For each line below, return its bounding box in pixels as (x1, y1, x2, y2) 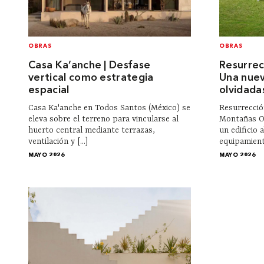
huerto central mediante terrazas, (28, 125, 155, 135)
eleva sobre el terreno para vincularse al (28, 114, 179, 124)
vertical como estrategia (28, 73, 154, 84)
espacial (28, 85, 70, 96)
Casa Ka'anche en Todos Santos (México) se (28, 103, 190, 113)
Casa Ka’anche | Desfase (28, 61, 151, 71)
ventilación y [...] (28, 136, 88, 146)
